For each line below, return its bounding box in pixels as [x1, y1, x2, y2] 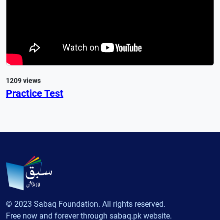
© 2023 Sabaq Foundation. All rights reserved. [6, 199, 165, 209]
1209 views [6, 76, 41, 84]
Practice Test [6, 87, 63, 99]
